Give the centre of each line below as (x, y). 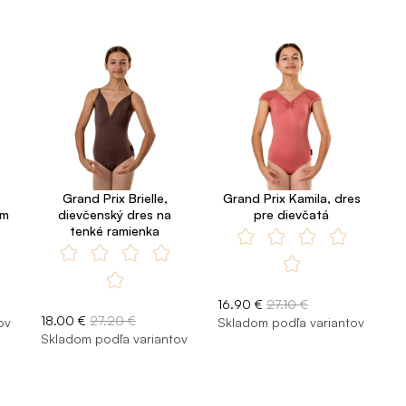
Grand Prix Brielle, (115, 198)
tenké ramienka (115, 231)
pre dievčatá (291, 215)
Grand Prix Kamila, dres (291, 198)
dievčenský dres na (115, 215)
